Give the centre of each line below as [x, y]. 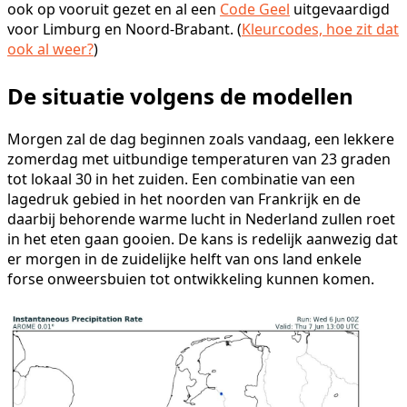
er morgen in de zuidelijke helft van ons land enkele [184, 258]
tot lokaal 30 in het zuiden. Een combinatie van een [181, 179]
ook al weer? [50, 49]
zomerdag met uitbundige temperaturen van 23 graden [199, 159]
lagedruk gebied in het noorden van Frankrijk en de [184, 199]
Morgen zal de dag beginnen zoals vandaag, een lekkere [201, 139]
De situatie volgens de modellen [180, 95]
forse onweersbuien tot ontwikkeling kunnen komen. [191, 278]
